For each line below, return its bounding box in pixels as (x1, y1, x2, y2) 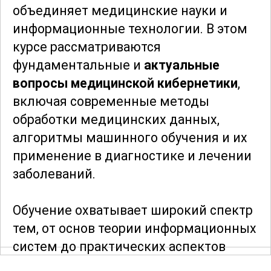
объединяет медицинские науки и (13, 3, 227, 19)
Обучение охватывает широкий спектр (13, 203, 253, 218)
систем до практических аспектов (13, 239, 226, 255)
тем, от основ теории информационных (13, 221, 256, 237)
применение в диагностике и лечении (13, 148, 252, 164)
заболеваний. (13, 166, 96, 182)
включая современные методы (13, 94, 209, 109)
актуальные (144, 57, 220, 73)
